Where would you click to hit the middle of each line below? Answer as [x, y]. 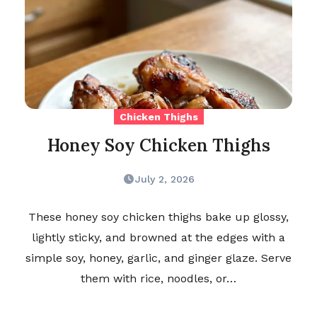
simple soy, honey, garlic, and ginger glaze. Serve [158, 258]
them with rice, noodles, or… [158, 279]
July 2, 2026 [165, 179]
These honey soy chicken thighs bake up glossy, [158, 217]
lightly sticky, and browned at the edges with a [158, 238]
